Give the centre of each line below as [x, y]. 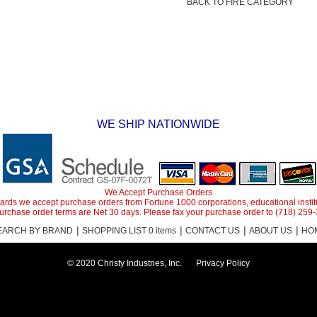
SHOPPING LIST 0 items [129, 231]
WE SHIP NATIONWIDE [158, 124]
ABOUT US [270, 231]
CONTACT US [212, 231]
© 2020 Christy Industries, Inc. [125, 263]
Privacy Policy [223, 263]
